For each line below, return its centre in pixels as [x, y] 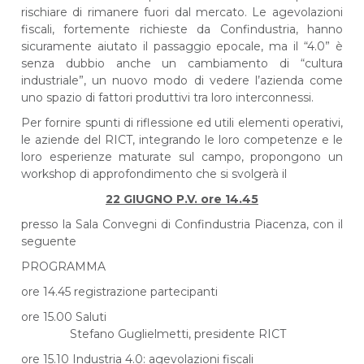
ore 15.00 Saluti [64, 316]
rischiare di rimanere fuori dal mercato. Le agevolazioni [182, 12]
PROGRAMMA [64, 266]
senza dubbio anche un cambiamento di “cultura [182, 63]
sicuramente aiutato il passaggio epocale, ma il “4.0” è [182, 46]
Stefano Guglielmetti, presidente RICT [154, 334]
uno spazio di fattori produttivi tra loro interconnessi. [168, 97]
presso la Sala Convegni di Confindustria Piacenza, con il [182, 224]
